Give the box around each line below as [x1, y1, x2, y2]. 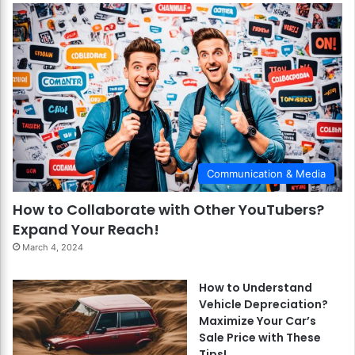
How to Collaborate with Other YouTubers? [13, 199, 324, 219]
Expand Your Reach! [13, 219, 159, 239]
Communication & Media [207, 166, 326, 180]
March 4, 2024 [22, 241, 83, 253]
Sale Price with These [199, 329, 321, 345]
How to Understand [199, 279, 312, 296]
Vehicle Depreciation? [199, 296, 328, 312]
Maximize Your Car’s [199, 312, 316, 329]
